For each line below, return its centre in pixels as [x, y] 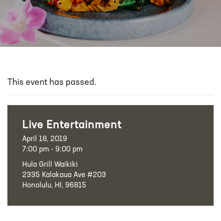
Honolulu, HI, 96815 [54, 186]
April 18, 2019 [45, 139]
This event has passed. [52, 83]
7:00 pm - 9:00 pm [52, 150]
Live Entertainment [72, 126]
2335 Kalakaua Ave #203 [64, 175]
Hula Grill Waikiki [50, 165]
